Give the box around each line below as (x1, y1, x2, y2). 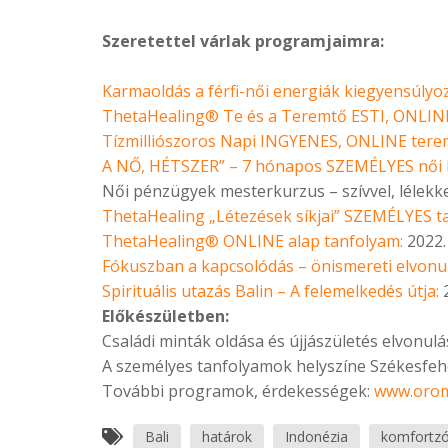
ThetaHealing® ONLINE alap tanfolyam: (102, 230, 403, 253)
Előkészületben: (102, 305, 233, 328)
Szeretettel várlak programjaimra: (102, 30, 384, 53)
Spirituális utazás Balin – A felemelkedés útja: (102, 280, 439, 303)
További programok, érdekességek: (102, 380, 374, 403)
